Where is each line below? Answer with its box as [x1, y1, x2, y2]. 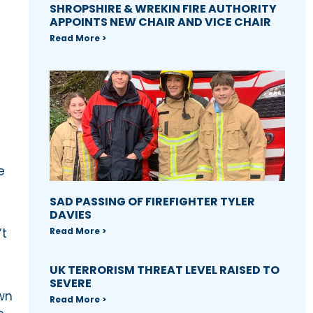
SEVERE [49, 275, 92, 292]
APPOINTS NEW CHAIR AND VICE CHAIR [49, 13, 271, 30]
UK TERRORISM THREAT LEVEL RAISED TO [49, 262, 279, 279]
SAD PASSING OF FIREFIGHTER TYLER [49, 194, 255, 210]
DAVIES [49, 207, 92, 224]
